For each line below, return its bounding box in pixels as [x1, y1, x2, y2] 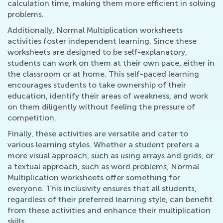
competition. [7, 112, 56, 122]
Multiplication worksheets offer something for [7, 172, 180, 182]
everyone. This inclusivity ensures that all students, [7, 183, 197, 193]
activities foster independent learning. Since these [7, 36, 197, 46]
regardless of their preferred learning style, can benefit [7, 194, 213, 204]
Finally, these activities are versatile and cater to [7, 128, 188, 138]
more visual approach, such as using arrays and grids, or [7, 150, 214, 160]
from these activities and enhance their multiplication [7, 205, 211, 215]
